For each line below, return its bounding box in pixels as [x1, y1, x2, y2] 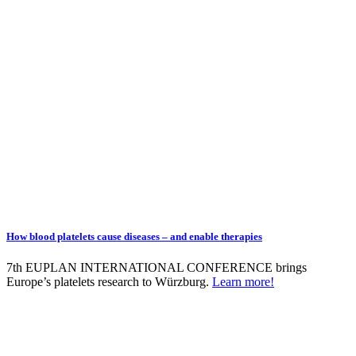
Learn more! [212, 275, 274, 289]
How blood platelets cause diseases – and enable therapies [6, 230, 262, 242]
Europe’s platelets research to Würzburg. [6, 275, 212, 289]
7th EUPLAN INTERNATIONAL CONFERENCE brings [6, 261, 307, 275]
